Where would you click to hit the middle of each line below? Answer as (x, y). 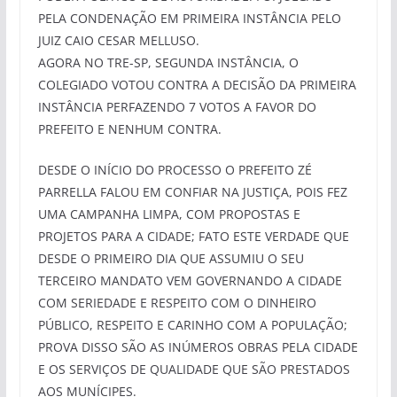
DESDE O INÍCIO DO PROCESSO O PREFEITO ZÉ (175, 170)
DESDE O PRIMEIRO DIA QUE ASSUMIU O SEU (171, 259)
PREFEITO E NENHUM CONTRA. (129, 129)
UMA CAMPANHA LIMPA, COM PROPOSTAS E (169, 214)
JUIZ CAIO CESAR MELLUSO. (120, 41)
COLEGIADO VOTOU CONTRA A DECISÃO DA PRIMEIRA (197, 85)
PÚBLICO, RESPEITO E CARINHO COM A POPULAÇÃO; (192, 325)
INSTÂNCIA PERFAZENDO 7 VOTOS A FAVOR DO (177, 107)
